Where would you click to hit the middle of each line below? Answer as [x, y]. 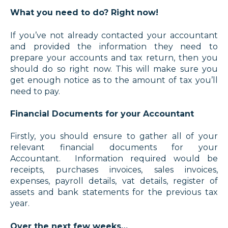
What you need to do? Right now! [84, 13]
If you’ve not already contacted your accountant [114, 35]
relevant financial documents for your [114, 148]
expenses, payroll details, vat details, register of [114, 181]
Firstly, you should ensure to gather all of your [114, 136]
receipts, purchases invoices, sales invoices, [114, 170]
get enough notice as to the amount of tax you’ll [114, 80]
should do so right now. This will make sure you [114, 69]
